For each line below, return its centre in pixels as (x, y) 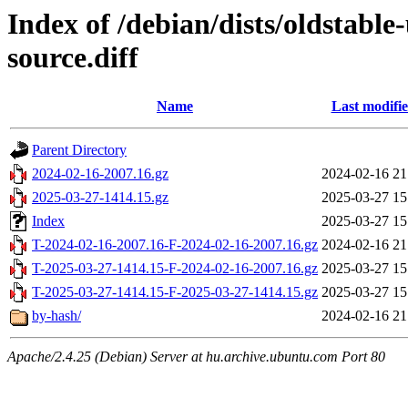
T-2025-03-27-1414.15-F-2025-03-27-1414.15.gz (175, 292)
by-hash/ (56, 316)
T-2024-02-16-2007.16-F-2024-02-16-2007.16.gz (175, 245)
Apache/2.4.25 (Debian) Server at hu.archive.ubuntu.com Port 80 (196, 357)
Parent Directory (79, 150)
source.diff (73, 57)
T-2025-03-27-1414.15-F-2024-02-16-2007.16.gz (175, 269)
